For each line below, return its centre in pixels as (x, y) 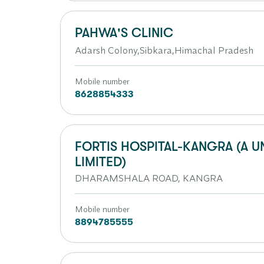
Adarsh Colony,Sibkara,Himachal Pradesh (164, 50)
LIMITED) (100, 162)
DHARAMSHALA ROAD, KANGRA (149, 178)
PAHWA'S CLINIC (124, 33)
